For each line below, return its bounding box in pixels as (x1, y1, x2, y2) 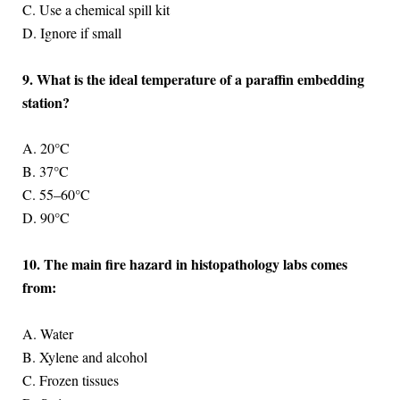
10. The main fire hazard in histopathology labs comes (21, 253, 347, 274)
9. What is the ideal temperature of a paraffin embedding (21, 68, 364, 89)
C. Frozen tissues (21, 370, 119, 389)
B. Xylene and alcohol (21, 346, 147, 366)
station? (21, 91, 70, 112)
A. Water (21, 323, 73, 343)
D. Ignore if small (21, 23, 121, 43)
